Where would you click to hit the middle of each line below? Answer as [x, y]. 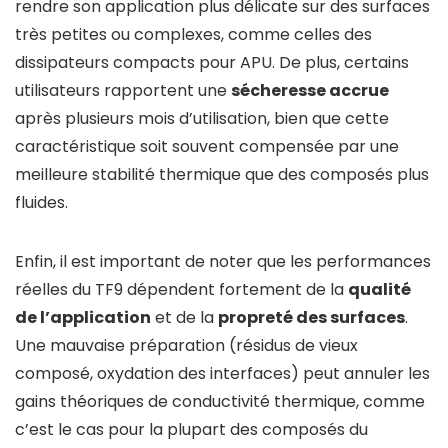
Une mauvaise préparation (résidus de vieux [186, 346]
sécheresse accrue [310, 91]
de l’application [83, 318]
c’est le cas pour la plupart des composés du [191, 430]
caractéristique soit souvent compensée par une [207, 147]
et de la [184, 318]
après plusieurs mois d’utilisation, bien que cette [202, 119]
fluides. [41, 203]
